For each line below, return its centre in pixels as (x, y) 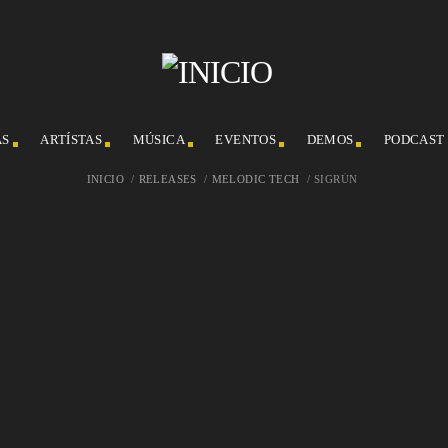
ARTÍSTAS (71, 139)
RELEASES (167, 179)
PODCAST (414, 139)
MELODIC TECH (255, 179)
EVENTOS (246, 139)
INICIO (105, 179)
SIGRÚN (336, 179)
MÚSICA (158, 139)
